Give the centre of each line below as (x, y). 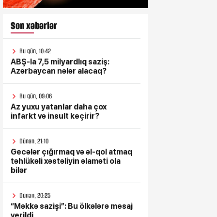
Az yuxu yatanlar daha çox (59, 107)
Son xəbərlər (34, 25)
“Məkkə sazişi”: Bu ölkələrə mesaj (72, 206)
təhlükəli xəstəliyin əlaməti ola (66, 161)
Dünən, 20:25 (35, 195)
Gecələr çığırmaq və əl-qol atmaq (71, 152)
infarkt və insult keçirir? (55, 116)
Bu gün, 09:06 (36, 96)
